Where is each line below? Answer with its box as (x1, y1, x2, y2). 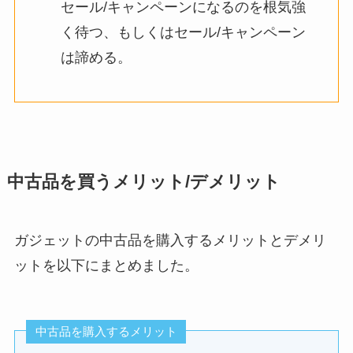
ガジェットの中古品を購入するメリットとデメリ (13, 232, 326, 249)
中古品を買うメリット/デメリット (6, 173, 281, 192)
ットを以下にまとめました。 (13, 258, 199, 274)
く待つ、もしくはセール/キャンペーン (61, 24, 307, 40)
